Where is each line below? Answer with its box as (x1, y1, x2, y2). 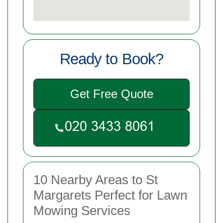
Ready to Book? (60, 50, 163, 68)
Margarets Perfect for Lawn (33, 188, 187, 203)
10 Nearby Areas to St (33, 172, 158, 188)
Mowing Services (33, 203, 130, 219)
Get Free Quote (70, 87, 153, 101)
